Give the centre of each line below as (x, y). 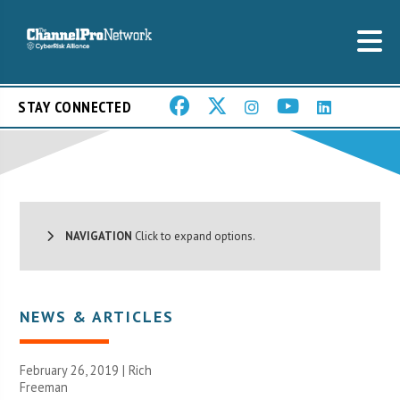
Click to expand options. (194, 236)
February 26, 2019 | (75, 370)
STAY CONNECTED (75, 107)
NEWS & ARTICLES (97, 316)
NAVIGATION (93, 236)
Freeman (44, 387)
